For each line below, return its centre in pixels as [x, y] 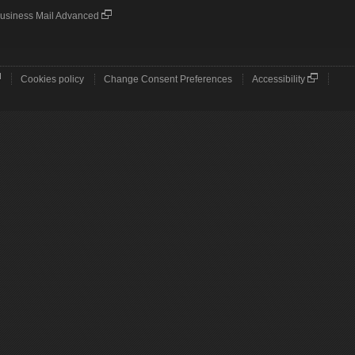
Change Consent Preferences [168, 79]
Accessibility [278, 79]
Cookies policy [52, 79]
